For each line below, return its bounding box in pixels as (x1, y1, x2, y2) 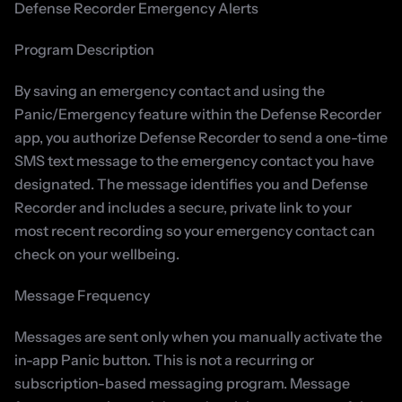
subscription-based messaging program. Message (14, 374, 350, 392)
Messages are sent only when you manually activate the (14, 328, 382, 345)
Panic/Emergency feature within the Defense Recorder (14, 105, 381, 123)
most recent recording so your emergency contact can (14, 222, 375, 240)
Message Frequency (14, 286, 150, 304)
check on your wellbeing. (14, 245, 179, 263)
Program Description (14, 40, 154, 58)
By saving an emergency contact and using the (14, 82, 325, 100)
